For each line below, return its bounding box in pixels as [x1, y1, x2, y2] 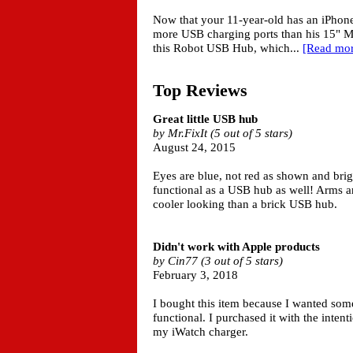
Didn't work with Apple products [153, 240, 320, 253]
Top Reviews [153, 80, 247, 100]
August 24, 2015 [153, 141, 236, 154]
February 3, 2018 [153, 269, 238, 281]
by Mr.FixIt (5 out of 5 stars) [153, 127, 292, 139]
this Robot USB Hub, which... [153, 41, 303, 54]
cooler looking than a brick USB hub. [153, 198, 337, 210]
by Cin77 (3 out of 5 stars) [153, 255, 283, 267]
